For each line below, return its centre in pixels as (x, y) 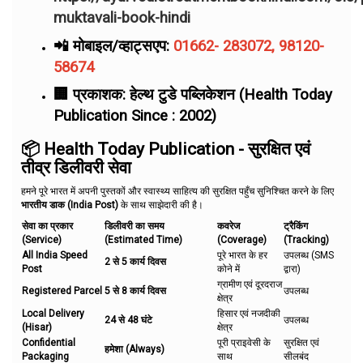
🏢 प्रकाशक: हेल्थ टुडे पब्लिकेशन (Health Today (193, 95)
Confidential (49, 343)
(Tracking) (306, 240)
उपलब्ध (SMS (309, 255)
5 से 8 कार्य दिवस (135, 291)
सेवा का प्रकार (47, 226)
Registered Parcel (62, 291)
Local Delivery (53, 314)
